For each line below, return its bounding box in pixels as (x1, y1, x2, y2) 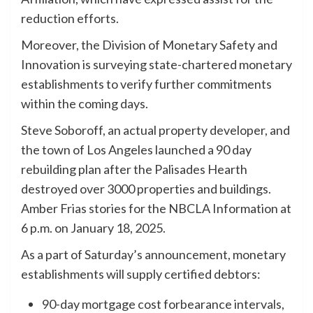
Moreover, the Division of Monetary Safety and (21, 36, 277, 52)
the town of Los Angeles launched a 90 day (21, 141, 252, 157)
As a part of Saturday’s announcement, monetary (21, 246, 286, 262)
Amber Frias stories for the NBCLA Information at (21, 200, 291, 216)
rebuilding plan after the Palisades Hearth (21, 161, 247, 177)
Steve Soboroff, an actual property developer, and (21, 122, 290, 138)
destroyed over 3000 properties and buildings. (21, 180, 271, 196)
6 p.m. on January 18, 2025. (21, 219, 168, 235)
